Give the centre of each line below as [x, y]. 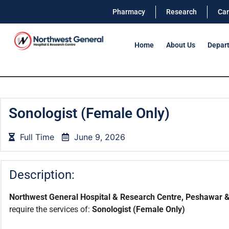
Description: [42, 175]
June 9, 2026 [100, 137]
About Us [180, 45]
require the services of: [51, 209]
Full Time [37, 137]
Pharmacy [129, 12]
